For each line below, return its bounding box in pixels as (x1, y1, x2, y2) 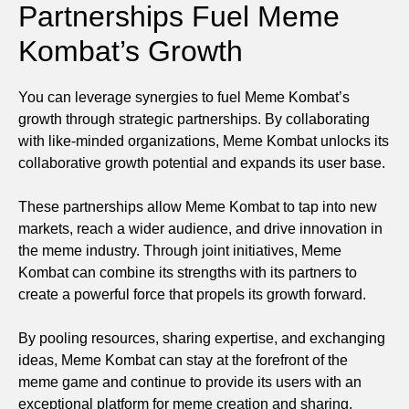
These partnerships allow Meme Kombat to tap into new (18, 198, 377, 215)
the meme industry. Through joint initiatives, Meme (18, 242, 341, 258)
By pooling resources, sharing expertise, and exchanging (18, 330, 385, 346)
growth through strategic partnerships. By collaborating (18, 110, 370, 127)
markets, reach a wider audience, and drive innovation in (18, 220, 383, 236)
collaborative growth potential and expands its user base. (18, 154, 385, 171)
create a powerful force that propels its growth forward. (18, 286, 366, 302)
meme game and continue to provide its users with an (18, 373, 362, 390)
